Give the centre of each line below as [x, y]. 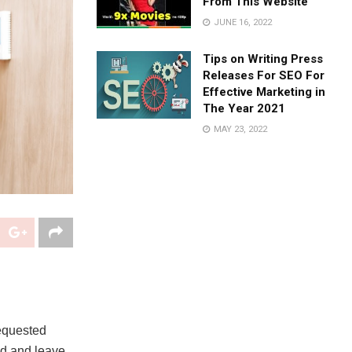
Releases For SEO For [264, 75]
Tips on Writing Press [263, 59]
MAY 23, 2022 [240, 129]
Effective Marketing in [264, 92]
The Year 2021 [244, 108]
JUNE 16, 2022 [242, 22]
